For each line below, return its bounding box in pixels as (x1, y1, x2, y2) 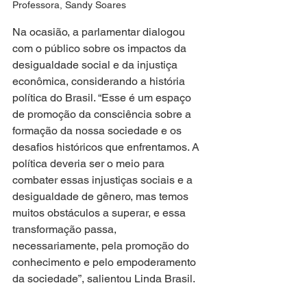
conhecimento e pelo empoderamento (12, 255, 199, 269)
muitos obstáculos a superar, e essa (12, 206, 188, 219)
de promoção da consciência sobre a (12, 107, 194, 121)
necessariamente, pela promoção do (12, 238, 192, 252)
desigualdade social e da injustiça (12, 58, 180, 71)
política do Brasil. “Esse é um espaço (12, 90, 194, 104)
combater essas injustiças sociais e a (12, 173, 195, 186)
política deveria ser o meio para (12, 156, 167, 170)
